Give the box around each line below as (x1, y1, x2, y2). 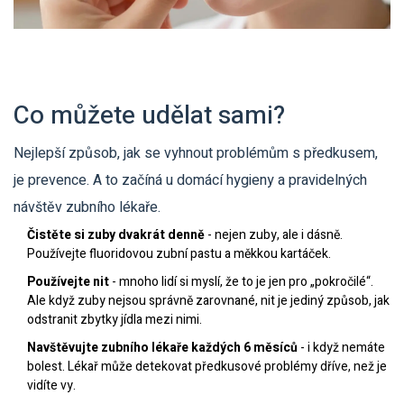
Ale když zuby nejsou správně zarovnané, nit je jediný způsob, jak (27, 291, 390, 311)
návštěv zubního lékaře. (14, 197, 161, 219)
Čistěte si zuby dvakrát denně (27, 225, 205, 245)
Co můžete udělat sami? (14, 97, 285, 135)
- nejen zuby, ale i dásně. (205, 225, 343, 245)
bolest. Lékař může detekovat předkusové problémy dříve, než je (27, 357, 387, 377)
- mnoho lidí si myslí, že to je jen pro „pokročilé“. (109, 272, 373, 292)
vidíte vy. (27, 376, 76, 396)
